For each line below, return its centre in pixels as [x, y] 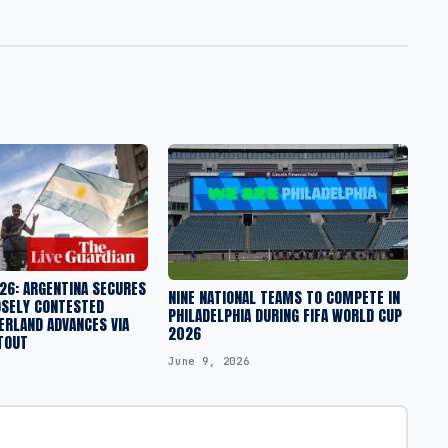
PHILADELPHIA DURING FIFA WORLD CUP [285, 316]
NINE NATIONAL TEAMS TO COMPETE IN [284, 298]
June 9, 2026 [209, 360]
